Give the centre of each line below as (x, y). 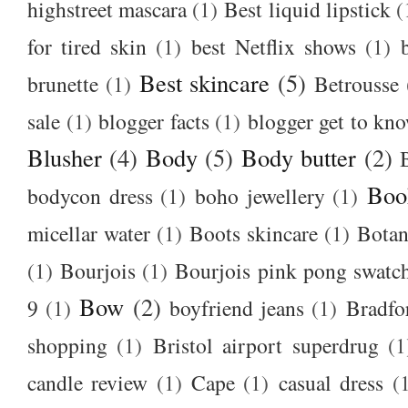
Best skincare (204, 82)
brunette (63, 83)
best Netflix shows (273, 46)
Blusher (65, 157)
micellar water (89, 233)
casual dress (331, 382)
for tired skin (87, 46)
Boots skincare (253, 233)
